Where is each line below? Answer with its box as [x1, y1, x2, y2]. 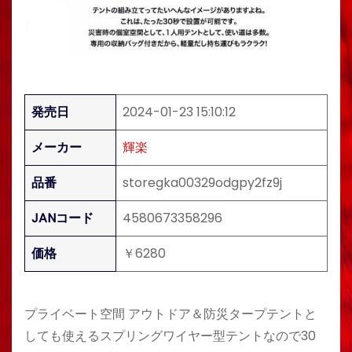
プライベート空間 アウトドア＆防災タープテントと [24, 305, 317, 323]
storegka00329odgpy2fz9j [123, 174, 282, 192]
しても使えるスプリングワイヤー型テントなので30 [24, 327, 316, 345]
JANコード [31, 209, 93, 227]
